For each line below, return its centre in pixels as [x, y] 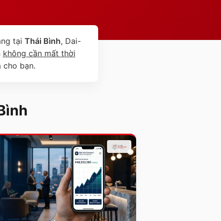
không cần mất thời [39, 53]
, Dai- [71, 41]
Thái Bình [42, 41]
